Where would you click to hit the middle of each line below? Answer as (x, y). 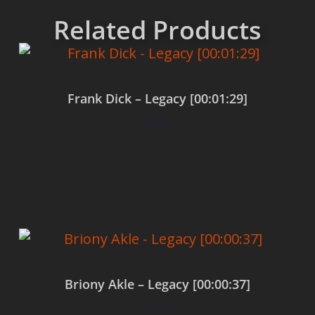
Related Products (157, 30)
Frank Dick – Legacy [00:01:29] (157, 99)
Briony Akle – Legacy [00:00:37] (157, 284)
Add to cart (157, 164)
